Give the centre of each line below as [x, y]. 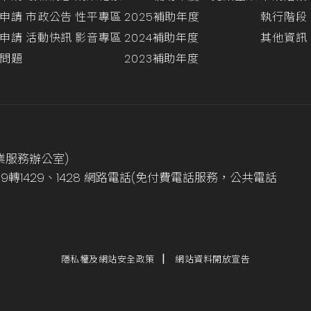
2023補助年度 [162, 59]
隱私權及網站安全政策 [108, 259]
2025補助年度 [162, 17]
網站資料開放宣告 [213, 259]
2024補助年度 [162, 38]
